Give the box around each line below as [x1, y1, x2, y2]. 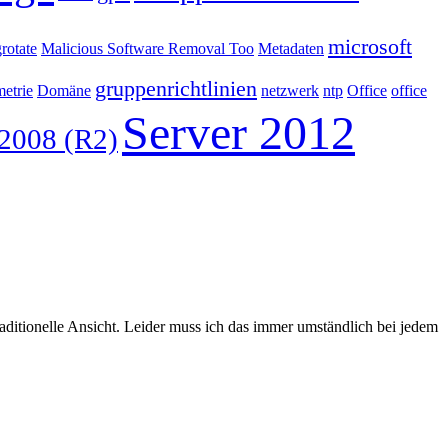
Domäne [37, 81, 91, 99]
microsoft [328, 33, 412, 59]
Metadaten [258, 39, 324, 57]
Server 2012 [122, 105, 355, 159]
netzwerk [261, 81, 319, 99]
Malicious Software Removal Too [41, 39, 254, 57]
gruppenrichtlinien [95, 75, 257, 101]
